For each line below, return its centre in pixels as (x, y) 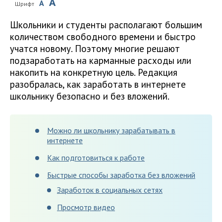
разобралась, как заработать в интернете (98, 84)
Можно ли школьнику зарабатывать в (111, 130)
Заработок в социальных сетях (110, 190)
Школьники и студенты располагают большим (106, 25)
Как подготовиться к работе (96, 157)
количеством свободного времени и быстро (103, 36)
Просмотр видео (86, 207)
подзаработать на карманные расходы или (101, 60)
